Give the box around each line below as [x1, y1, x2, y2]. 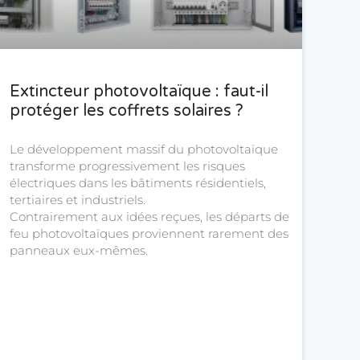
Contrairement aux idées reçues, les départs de [10, 209, 289, 225]
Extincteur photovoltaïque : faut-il [10, 82, 268, 102]
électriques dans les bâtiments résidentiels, [10, 175, 266, 191]
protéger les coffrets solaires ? [10, 101, 243, 121]
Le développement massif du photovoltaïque [10, 141, 278, 157]
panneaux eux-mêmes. [10, 243, 148, 259]
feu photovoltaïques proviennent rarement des [10, 226, 288, 242]
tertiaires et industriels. [10, 192, 145, 208]
